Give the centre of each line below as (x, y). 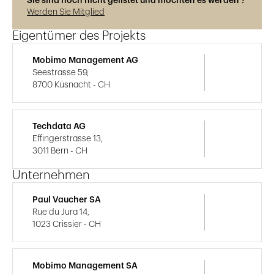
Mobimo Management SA (85, 266)
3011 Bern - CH (60, 151)
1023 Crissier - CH (67, 225)
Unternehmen (51, 176)
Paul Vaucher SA (67, 200)
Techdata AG (59, 127)
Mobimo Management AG (85, 61)
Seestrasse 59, (61, 73)
